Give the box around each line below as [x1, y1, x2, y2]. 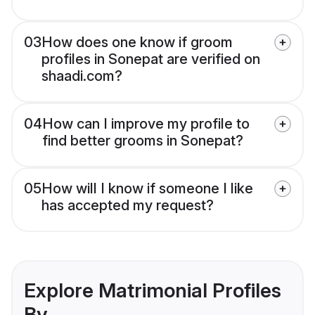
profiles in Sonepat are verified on [41, 51, 260, 68]
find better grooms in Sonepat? [42, 132, 243, 150]
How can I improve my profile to [42, 115, 250, 133]
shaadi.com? [41, 67, 122, 85]
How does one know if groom [41, 34, 233, 51]
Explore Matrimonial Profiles [24, 278, 281, 303]
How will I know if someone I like [41, 180, 253, 198]
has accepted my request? [41, 197, 214, 214]
